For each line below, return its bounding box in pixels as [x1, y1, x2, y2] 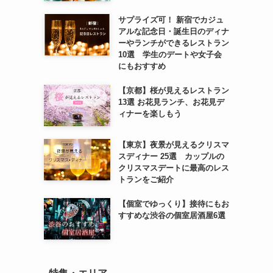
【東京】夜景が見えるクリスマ [118, 140, 229, 149]
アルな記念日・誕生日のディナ [118, 27, 229, 37]
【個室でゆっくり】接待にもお [118, 199, 229, 208]
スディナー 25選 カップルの [118, 152, 224, 161]
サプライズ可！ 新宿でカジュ [118, 15, 224, 25]
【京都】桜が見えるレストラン [118, 86, 229, 96]
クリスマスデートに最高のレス [118, 163, 229, 172]
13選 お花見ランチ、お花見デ [118, 97, 224, 107]
